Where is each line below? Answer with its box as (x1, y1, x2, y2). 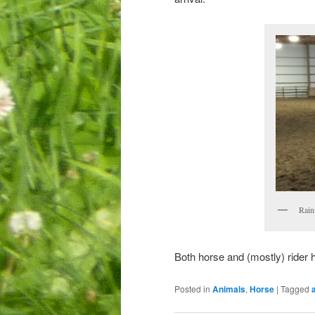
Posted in (174, 282, 210, 295)
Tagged (281, 282, 309, 295)
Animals (212, 282, 245, 295)
